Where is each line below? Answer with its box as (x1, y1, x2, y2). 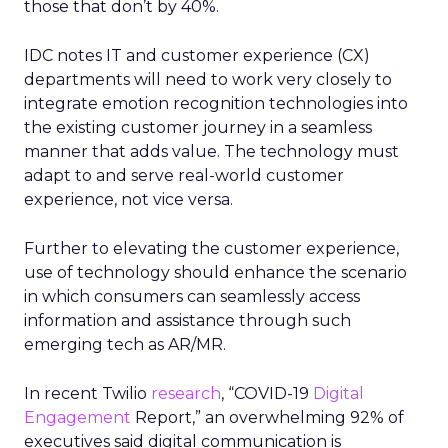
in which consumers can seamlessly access (24, 287, 360, 306)
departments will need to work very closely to (24, 70, 392, 89)
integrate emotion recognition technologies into (24, 94, 408, 113)
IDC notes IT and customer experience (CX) (24, 46, 370, 65)
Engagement (24, 408, 131, 427)
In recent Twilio (24, 384, 151, 403)
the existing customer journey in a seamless (24, 118, 372, 137)
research (151, 384, 221, 403)
